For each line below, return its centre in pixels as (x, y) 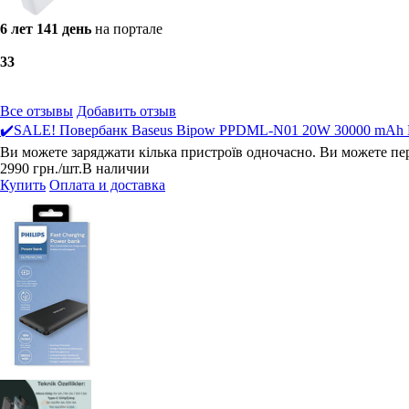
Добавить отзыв (126, 111)
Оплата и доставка (107, 185)
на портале (129, 29)
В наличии (116, 168)
